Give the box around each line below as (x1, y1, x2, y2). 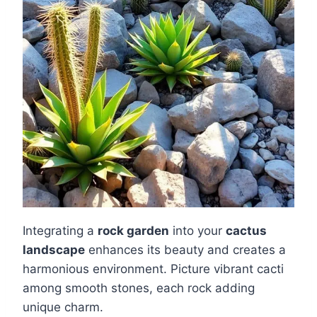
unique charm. (23, 300, 103, 315)
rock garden (98, 224, 169, 238)
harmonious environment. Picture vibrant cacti (23, 262, 284, 277)
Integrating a (23, 224, 98, 238)
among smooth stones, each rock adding (23, 281, 255, 296)
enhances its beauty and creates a (85, 243, 286, 258)
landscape (23, 243, 85, 258)
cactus (226, 224, 267, 238)
